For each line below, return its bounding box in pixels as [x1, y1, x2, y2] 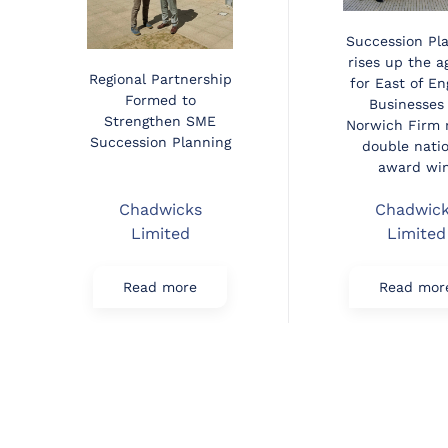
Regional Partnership [88, 71, 232, 88]
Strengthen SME [104, 113, 216, 130]
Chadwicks [118, 200, 202, 220]
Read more [123, 279, 197, 296]
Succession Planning [89, 134, 231, 151]
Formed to [124, 92, 196, 109]
